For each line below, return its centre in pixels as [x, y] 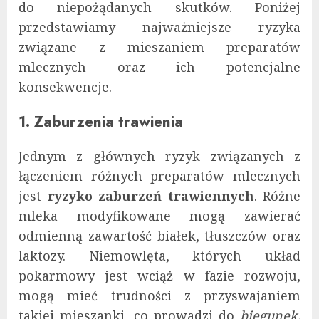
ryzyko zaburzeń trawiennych [151, 195]
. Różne [277, 195]
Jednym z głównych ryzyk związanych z [159, 156]
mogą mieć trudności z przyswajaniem [159, 295]
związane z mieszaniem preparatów [159, 47]
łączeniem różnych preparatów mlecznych [159, 176]
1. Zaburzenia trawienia [101, 121]
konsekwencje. [65, 87]
